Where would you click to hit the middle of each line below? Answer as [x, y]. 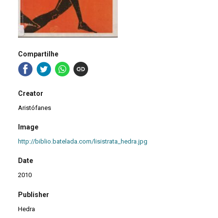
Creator [31, 93]
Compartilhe [38, 54]
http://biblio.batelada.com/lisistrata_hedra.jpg [83, 141]
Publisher [34, 194]
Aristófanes [35, 108]
